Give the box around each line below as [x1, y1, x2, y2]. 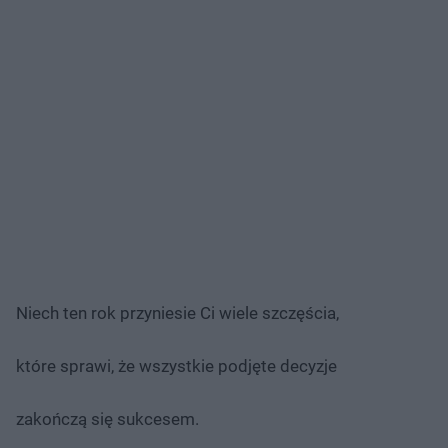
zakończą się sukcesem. [16, 408, 199, 429]
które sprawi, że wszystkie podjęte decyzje [16, 355, 337, 376]
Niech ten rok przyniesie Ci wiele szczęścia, [16, 302, 339, 323]
